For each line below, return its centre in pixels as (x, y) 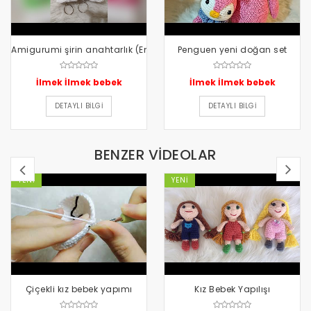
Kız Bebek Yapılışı (232, 289)
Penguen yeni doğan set (232, 50)
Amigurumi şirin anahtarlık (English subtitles (112, 50)
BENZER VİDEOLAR (155, 155)
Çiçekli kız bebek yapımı (79, 289)
